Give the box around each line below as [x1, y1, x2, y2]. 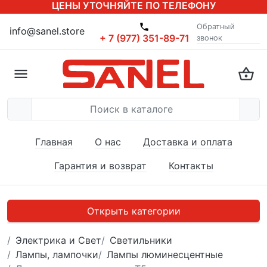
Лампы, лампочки [15, 249, 98, 260]
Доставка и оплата [142, 136, 232, 148]
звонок [197, 33, 223, 42]
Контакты [168, 160, 213, 172]
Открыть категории [86, 205, 181, 217]
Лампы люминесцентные [107, 249, 223, 260]
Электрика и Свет [15, 234, 101, 246]
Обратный [197, 22, 235, 31]
